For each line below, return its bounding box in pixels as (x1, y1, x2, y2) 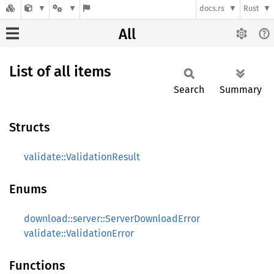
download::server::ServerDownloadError (24, 213, 200, 224)
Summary (220, 84, 262, 95)
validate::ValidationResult (24, 151, 140, 163)
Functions (9, 258, 65, 273)
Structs (9, 120, 50, 135)
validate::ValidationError (24, 228, 134, 239)
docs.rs (199, 4, 225, 13)
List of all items (9, 63, 111, 80)
